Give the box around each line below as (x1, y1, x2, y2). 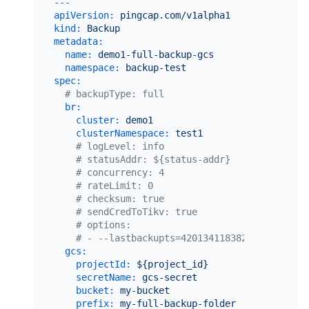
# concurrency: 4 (75, 166, 164, 178)
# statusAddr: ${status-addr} (75, 153, 230, 165)
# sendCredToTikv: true (75, 206, 197, 217)
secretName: (75, 271, 137, 283)
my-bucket (119, 284, 170, 296)
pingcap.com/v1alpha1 (119, 9, 230, 21)
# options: (75, 219, 131, 230)
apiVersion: (53, 9, 114, 21)
